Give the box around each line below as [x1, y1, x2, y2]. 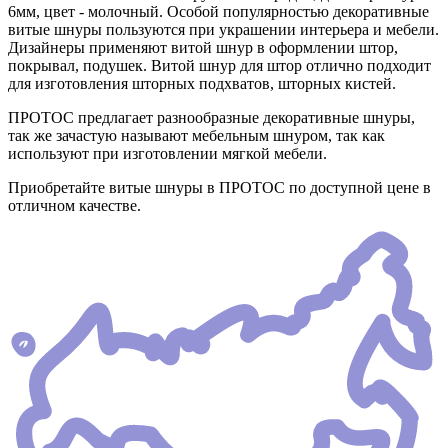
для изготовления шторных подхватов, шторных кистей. [8, 75, 396, 93]
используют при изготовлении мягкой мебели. [8, 145, 327, 163]
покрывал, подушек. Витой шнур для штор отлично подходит [8, 57, 431, 75]
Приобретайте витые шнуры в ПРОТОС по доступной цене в [8, 179, 431, 197]
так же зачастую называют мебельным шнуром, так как [8, 127, 385, 145]
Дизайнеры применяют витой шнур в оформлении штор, [8, 39, 398, 57]
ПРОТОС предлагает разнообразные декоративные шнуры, [8, 109, 415, 127]
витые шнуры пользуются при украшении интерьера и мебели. [8, 21, 439, 39]
